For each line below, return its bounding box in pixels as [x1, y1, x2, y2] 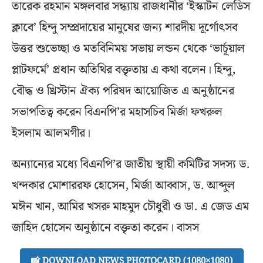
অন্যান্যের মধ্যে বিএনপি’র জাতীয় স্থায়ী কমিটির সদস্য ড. [12, 155, 249, 174]
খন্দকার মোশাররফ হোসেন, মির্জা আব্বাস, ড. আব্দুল [12, 176, 235, 195]
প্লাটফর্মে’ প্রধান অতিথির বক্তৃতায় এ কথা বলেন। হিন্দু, [12, 60, 235, 80]
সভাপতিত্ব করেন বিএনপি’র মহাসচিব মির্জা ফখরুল [12, 103, 222, 122]
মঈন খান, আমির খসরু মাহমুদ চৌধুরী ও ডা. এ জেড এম [12, 197, 249, 217]
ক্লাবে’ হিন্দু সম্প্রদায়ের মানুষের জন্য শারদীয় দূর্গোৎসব [12, 18, 238, 38]
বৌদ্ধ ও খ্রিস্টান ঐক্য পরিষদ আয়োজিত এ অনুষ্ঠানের [12, 82, 234, 101]
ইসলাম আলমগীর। [12, 124, 90, 143]
